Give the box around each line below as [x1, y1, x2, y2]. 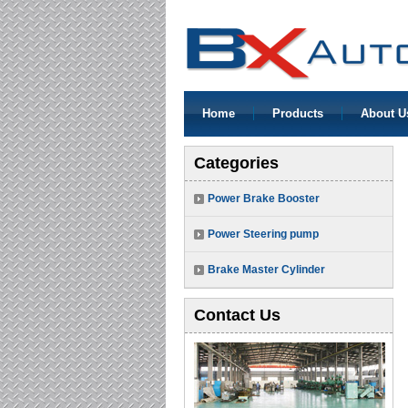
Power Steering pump [208, 228, 319, 240]
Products [272, 107, 323, 120]
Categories [194, 154, 279, 172]
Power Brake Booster [208, 192, 320, 205]
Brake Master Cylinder [208, 263, 325, 276]
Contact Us [194, 306, 280, 324]
